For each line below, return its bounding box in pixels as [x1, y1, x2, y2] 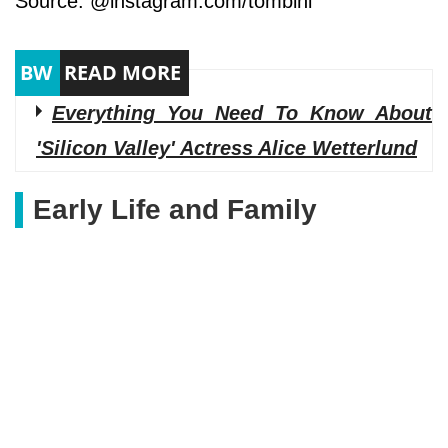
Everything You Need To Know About [52, 102, 432, 125]
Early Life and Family [33, 194, 317, 226]
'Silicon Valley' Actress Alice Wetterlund [36, 137, 417, 160]
